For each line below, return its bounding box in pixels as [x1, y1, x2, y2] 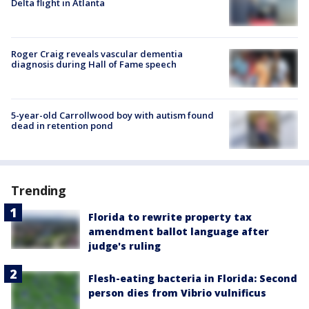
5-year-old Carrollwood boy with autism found [11, 109, 214, 122]
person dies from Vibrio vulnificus [88, 286, 266, 300]
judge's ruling [88, 239, 161, 253]
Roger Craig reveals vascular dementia [11, 47, 183, 60]
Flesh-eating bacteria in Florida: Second [88, 272, 297, 286]
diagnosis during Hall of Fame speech [11, 57, 177, 70]
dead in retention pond [11, 119, 113, 132]
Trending [11, 182, 67, 199]
